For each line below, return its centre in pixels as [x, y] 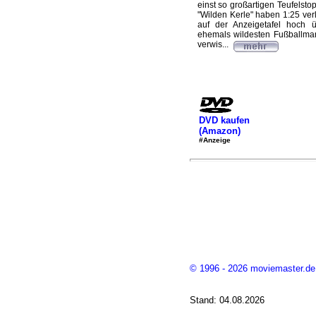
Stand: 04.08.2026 [227, 300]
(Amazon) [219, 130]
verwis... [214, 44]
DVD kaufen [224, 120]
